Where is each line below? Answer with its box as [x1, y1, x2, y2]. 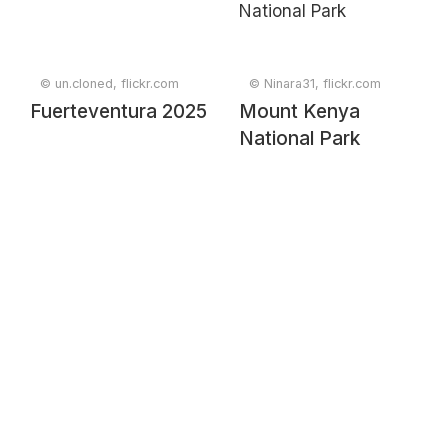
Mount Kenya [239, 100, 360, 123]
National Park [239, 127, 360, 150]
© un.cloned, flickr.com [40, 76, 179, 91]
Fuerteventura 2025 [30, 100, 207, 123]
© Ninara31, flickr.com [249, 76, 381, 91]
